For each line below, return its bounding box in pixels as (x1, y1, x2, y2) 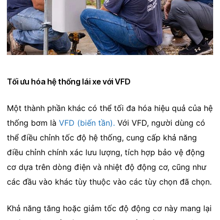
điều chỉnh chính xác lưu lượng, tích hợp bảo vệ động (6, 147, 205, 157)
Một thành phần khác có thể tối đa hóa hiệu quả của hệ (6, 103, 213, 113)
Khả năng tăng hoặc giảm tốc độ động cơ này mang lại (6, 203, 212, 213)
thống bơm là (6, 117, 59, 128)
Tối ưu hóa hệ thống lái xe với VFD (6, 76, 131, 86)
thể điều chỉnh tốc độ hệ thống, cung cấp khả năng (6, 132, 197, 142)
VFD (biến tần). (58, 117, 115, 128)
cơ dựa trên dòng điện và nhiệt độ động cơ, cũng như (6, 162, 206, 172)
